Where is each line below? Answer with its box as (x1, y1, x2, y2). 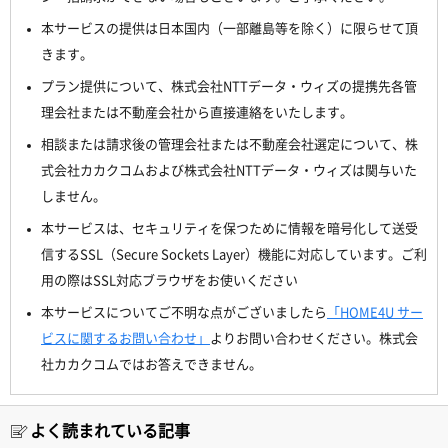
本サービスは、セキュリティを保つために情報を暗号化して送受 (41, 221, 418, 235)
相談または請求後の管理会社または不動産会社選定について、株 (41, 137, 418, 151)
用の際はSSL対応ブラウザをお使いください (41, 273, 298, 287)
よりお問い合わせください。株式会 (210, 331, 418, 345)
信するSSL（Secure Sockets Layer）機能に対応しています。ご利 (41, 247, 427, 261)
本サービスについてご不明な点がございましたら (41, 305, 327, 319)
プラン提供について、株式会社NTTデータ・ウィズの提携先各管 (41, 79, 417, 93)
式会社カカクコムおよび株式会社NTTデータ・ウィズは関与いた (41, 163, 417, 177)
